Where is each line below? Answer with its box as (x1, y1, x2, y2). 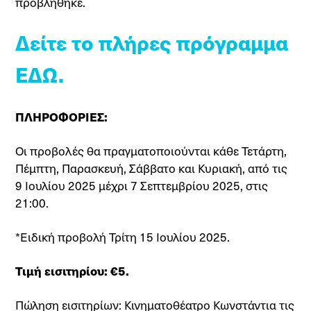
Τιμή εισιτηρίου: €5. (15, 262, 130, 279)
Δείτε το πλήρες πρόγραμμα (15, 28, 289, 56)
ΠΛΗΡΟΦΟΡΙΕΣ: (15, 108, 108, 125)
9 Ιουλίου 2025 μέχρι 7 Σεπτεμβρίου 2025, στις (15, 177, 269, 194)
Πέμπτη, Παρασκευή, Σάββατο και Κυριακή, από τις (15, 160, 288, 176)
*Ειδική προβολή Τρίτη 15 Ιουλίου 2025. (15, 228, 230, 245)
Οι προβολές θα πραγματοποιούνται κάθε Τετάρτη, (15, 142, 287, 159)
